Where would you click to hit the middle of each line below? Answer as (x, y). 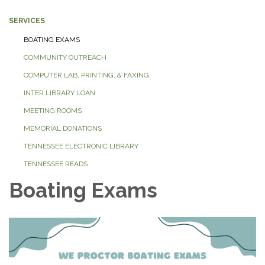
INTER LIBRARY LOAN (59, 93)
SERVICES (27, 20)
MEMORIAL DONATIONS (63, 128)
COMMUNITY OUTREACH (65, 57)
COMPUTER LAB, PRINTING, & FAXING (86, 75)
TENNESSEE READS (56, 164)
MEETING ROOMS (53, 110)
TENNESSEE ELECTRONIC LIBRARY (81, 146)
